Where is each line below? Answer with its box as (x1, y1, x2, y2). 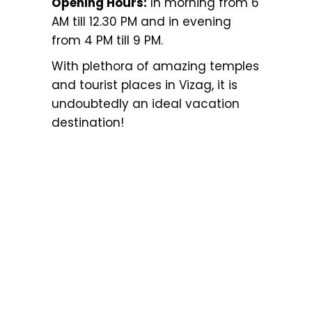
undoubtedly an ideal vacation (52, 95, 240, 113)
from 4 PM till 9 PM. (52, 32, 163, 49)
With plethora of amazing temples (52, 58, 259, 75)
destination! (52, 114, 124, 132)
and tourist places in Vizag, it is (52, 77, 237, 94)
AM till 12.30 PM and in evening (52, 13, 231, 31)
